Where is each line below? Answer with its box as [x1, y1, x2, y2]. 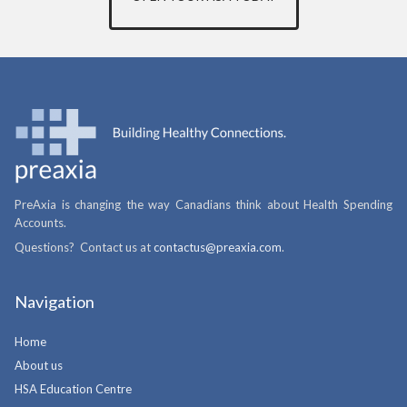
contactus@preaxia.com [154, 239, 282, 254]
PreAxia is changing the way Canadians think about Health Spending [15, 197, 392, 213]
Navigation [15, 291, 94, 312]
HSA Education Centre [15, 381, 132, 396]
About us [15, 357, 63, 372]
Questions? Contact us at [15, 239, 154, 254]
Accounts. [15, 215, 66, 231]
